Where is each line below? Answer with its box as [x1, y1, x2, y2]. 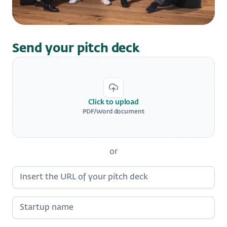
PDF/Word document [83, 109, 144, 116]
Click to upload [88, 99, 139, 106]
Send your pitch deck [12, 42, 139, 55]
